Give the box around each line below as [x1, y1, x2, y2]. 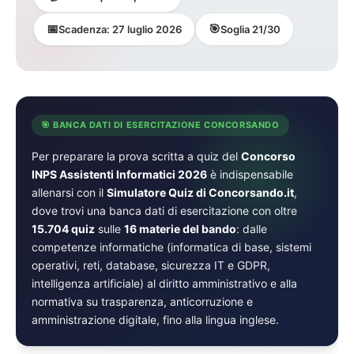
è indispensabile [207, 167, 293, 181]
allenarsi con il [32, 185, 107, 199]
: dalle [236, 221, 267, 235]
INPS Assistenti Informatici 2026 [32, 167, 207, 181]
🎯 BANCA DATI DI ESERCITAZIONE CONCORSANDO [41, 119, 280, 130]
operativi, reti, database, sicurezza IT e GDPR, [32, 258, 270, 272]
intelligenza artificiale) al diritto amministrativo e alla [32, 276, 297, 290]
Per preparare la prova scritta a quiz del [32, 149, 241, 163]
